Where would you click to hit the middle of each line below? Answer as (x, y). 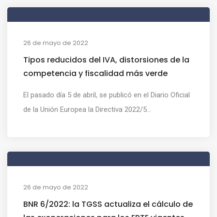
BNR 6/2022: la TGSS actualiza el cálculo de (108, 204)
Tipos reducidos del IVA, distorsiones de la (106, 60)
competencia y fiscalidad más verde (95, 73)
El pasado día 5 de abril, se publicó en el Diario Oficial (107, 95)
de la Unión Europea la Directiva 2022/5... (87, 109)
